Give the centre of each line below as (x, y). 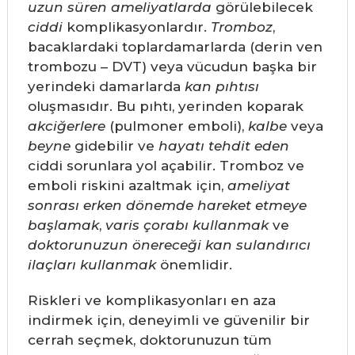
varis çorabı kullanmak (187, 225)
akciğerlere (66, 126)
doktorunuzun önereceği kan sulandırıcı (169, 245)
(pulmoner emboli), (176, 126)
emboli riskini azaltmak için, (127, 186)
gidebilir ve (114, 146)
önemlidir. (194, 265)
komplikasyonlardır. (136, 27)
